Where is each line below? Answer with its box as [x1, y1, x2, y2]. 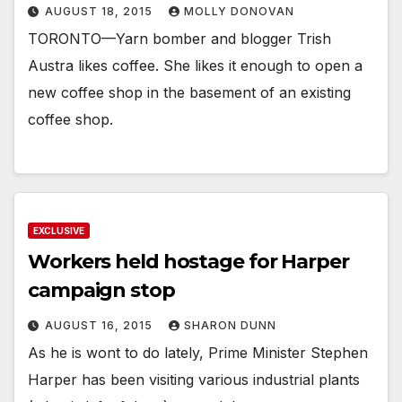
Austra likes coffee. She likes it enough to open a [28, 56, 363, 74]
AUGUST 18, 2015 [45, 4, 156, 18]
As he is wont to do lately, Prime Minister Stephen [28, 343, 368, 362]
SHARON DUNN [184, 318, 276, 332]
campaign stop [28, 277, 175, 302]
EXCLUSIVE [33, 224, 84, 236]
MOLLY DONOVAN [184, 4, 294, 18]
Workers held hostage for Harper [28, 249, 349, 274]
